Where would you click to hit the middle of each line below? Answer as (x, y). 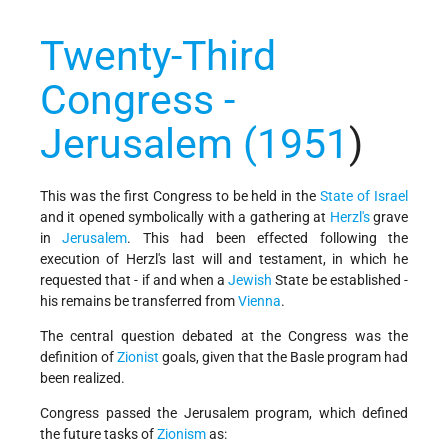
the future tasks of (98, 434)
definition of (78, 357)
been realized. (82, 378)
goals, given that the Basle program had (283, 357)
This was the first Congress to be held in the (180, 196)
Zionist (138, 357)
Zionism (181, 434)
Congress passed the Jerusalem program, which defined (224, 413)
